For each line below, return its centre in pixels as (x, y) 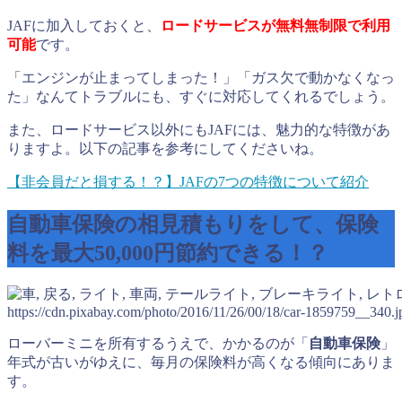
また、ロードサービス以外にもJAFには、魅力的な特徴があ (199, 130)
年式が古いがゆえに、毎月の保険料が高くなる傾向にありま (201, 363)
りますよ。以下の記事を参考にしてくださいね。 (165, 149)
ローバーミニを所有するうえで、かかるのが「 (158, 344)
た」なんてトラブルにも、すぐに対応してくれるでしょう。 (201, 97)
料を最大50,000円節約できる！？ (168, 253)
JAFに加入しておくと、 (84, 26)
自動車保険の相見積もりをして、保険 (193, 225)
